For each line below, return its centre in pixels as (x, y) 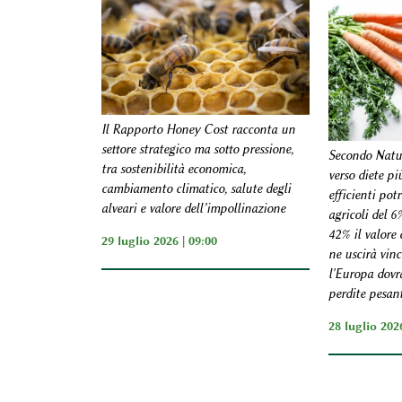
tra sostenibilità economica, (173, 170)
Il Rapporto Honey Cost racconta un (198, 130)
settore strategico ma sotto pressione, (197, 150)
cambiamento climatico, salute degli (196, 189)
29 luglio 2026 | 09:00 (159, 241)
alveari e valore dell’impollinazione (193, 209)
